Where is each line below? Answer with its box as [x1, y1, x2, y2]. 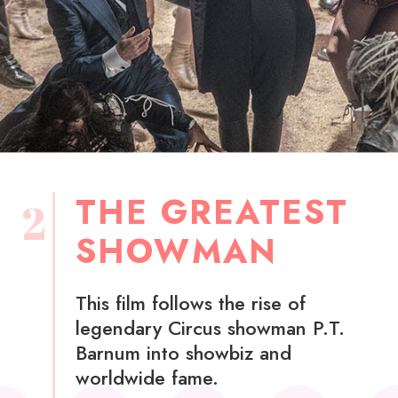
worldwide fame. [75, 363, 219, 392]
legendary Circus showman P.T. [75, 314, 345, 342]
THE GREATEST [75, 188, 349, 237]
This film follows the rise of [75, 289, 306, 317]
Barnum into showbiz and [75, 338, 291, 367]
